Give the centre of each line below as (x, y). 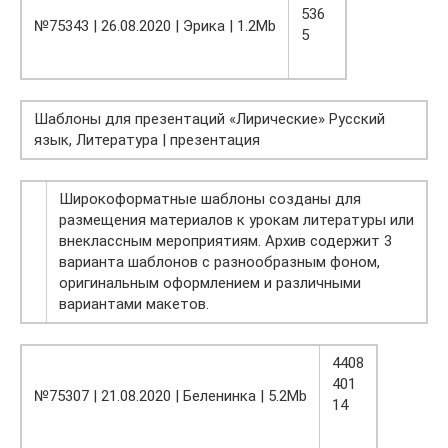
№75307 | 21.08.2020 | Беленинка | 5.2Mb (170, 396)
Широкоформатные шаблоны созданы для (210, 199)
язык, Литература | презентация (147, 140)
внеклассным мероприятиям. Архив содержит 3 (225, 241)
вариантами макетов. (134, 304)
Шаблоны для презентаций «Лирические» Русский (209, 119)
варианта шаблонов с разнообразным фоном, (219, 262)
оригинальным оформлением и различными (210, 283)
